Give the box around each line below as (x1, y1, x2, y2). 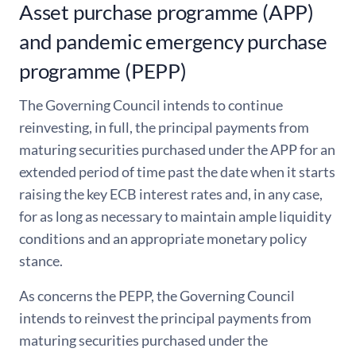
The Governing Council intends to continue (19, 95, 283, 114)
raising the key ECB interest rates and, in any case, (19, 184, 323, 203)
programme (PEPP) (19, 57, 187, 83)
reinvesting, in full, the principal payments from (19, 118, 309, 136)
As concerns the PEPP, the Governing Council (19, 286, 295, 304)
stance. (19, 251, 63, 269)
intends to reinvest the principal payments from (19, 308, 311, 327)
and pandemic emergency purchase (19, 28, 327, 54)
